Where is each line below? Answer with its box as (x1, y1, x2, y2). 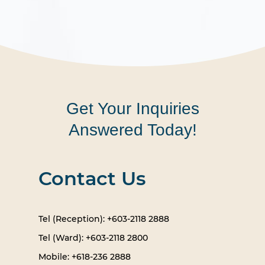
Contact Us (38, 167, 146, 190)
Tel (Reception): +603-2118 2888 (38, 214, 169, 225)
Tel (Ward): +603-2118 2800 (38, 232, 148, 244)
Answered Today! (68, 121, 197, 140)
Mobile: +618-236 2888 (38, 251, 131, 263)
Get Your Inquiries (66, 99, 199, 118)
